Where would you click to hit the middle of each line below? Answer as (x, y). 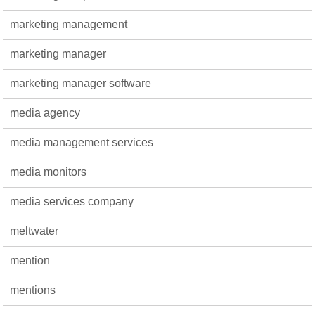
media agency (45, 113)
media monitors (49, 172)
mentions (33, 290)
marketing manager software (81, 83)
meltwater (34, 231)
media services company (72, 201)
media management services (82, 142)
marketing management (69, 24)
